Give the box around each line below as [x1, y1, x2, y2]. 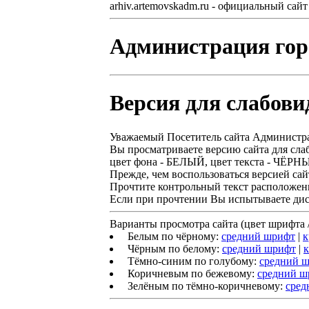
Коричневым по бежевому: [125, 267, 257, 279]
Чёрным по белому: [125, 242, 222, 255]
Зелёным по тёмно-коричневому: [125, 279, 286, 292]
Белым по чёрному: [125, 230, 221, 242]
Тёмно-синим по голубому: [125, 255, 259, 267]
